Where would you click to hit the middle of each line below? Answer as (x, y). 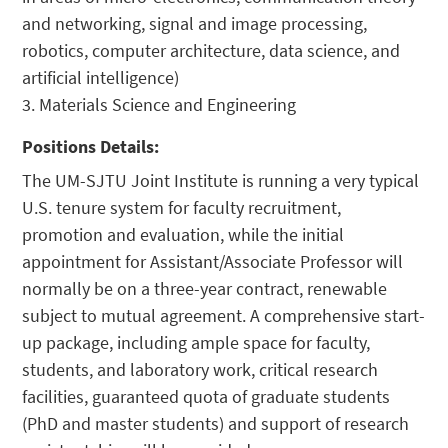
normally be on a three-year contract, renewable (205, 289)
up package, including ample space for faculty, (196, 343)
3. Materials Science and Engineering (159, 105)
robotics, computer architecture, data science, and (211, 51)
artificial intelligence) (101, 78)
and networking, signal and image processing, (195, 24)
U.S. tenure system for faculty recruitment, (182, 208)
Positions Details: (91, 147)
